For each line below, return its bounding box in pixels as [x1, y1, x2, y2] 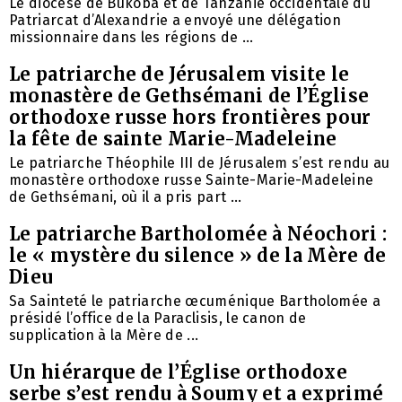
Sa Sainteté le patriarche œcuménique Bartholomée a [9, 293, 381, 310]
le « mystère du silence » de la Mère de [9, 244, 387, 267]
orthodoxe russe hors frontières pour [9, 106, 371, 129]
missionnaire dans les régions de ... [9, 29, 254, 47]
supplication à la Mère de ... [9, 327, 199, 345]
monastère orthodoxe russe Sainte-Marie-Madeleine [9, 171, 374, 189]
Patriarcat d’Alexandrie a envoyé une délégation [9, 12, 342, 30]
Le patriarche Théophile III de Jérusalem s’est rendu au [9, 154, 390, 172]
